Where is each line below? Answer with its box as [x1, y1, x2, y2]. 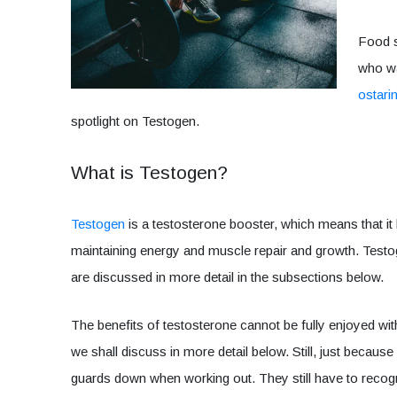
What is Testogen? [71, 162, 228, 183]
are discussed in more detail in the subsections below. [71, 269, 391, 285]
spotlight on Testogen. [71, 113, 203, 129]
